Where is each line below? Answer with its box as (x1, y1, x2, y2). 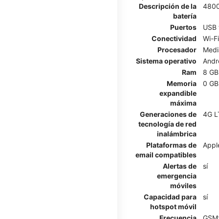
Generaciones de (140, 109, 197, 118)
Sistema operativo (136, 56, 197, 65)
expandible (159, 88, 197, 97)
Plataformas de (146, 140, 197, 149)
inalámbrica (157, 129, 197, 138)
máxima (170, 98, 197, 107)
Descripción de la (139, 1, 197, 10)
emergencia (157, 171, 197, 180)
